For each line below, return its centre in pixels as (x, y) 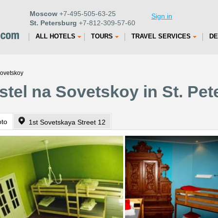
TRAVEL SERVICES (161, 36)
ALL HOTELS (55, 36)
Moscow (44, 14)
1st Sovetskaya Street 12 (67, 122)
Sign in (162, 16)
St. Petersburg (53, 23)
